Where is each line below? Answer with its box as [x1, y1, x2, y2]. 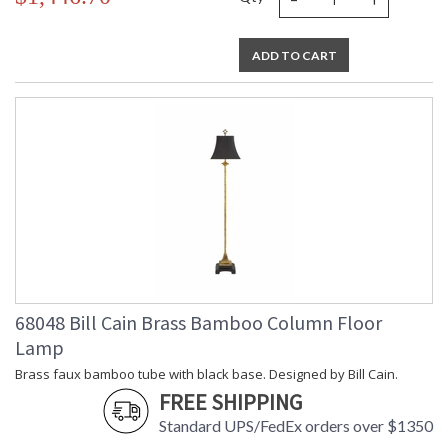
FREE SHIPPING [159, 388, 302, 417]
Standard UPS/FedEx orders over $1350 [159, 416, 433, 436]
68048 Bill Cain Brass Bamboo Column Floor [15, 310, 382, 336]
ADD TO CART [251, 48, 337, 64]
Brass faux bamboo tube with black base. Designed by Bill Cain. [15, 365, 398, 384]
